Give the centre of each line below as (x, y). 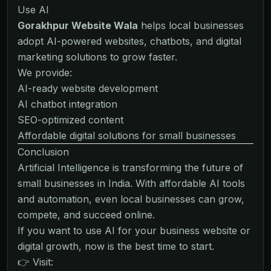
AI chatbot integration (67, 104)
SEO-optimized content (70, 119)
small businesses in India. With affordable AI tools (131, 183)
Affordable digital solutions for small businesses (127, 135)
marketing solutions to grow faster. (97, 57)
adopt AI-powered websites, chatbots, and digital (129, 41)
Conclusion (43, 152)
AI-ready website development (88, 88)
